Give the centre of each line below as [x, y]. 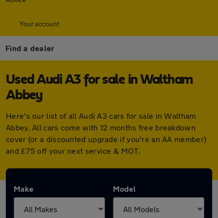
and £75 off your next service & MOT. [73, 151]
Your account [39, 24]
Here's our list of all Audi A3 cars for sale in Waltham [101, 116]
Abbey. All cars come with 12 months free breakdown [101, 127]
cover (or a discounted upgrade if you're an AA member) [106, 139]
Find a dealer [30, 48]
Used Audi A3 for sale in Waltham [99, 80]
